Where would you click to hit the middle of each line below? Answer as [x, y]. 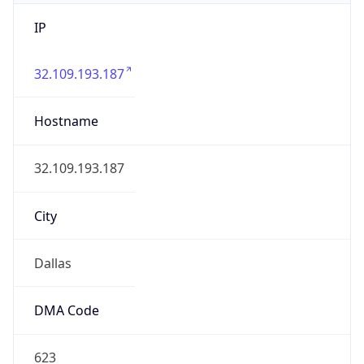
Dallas [52, 263]
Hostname [66, 121]
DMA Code [66, 311]
